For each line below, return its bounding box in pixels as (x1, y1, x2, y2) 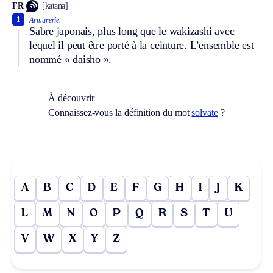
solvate (191, 107, 218, 118)
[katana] (42, 1, 68, 11)
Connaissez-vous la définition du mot (48, 107, 192, 118)
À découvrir (48, 92, 94, 103)
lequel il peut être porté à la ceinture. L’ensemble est (29, 38, 254, 51)
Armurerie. (29, 15, 62, 24)
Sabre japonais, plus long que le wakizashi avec (29, 24, 235, 37)
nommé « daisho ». (29, 52, 112, 65)
